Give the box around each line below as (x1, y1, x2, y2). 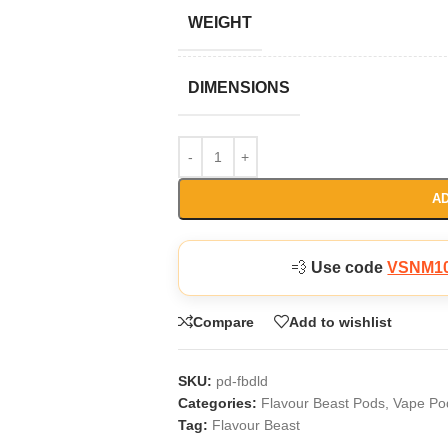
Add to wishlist (288, 313, 392, 330)
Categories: (177, 395, 257, 411)
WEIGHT (187, 14, 252, 31)
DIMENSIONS (187, 79, 290, 96)
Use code (311, 259, 388, 276)
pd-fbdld (215, 373, 268, 389)
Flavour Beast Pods (260, 395, 385, 411)
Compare (192, 313, 254, 330)
